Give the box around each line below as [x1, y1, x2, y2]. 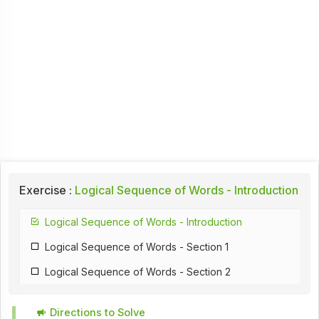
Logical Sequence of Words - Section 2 [45, 266, 231, 278]
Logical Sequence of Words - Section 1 [45, 241, 229, 253]
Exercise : [19, 182, 72, 197]
